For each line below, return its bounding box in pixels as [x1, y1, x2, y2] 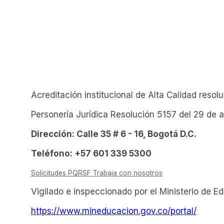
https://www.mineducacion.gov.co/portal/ [30, 206, 196, 216]
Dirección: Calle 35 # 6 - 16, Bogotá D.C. [30, 129, 196, 139]
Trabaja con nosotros [92, 169, 162, 177]
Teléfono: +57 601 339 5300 [30, 148, 151, 159]
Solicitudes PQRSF [30, 169, 91, 177]
